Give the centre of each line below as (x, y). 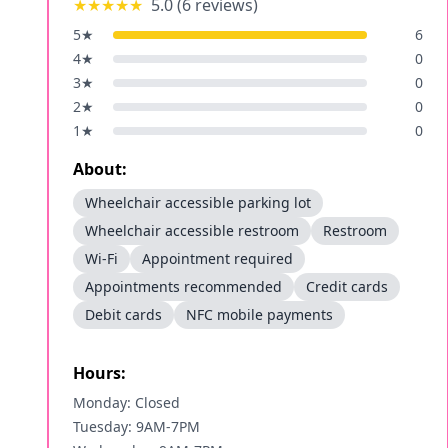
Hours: (99, 373)
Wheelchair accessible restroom (192, 230)
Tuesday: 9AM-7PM (136, 426)
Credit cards (347, 286)
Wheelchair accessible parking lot (198, 202)
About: (100, 169)
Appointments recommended (183, 286)
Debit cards (123, 314)
